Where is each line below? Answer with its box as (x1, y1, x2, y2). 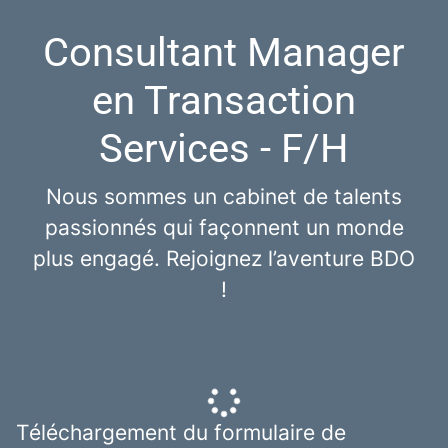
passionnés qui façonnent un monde (44, 215, 404, 241)
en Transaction (92, 77, 356, 125)
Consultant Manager (43, 29, 405, 77)
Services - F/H (99, 125, 349, 173)
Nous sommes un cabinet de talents (46, 184, 402, 210)
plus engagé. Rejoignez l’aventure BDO (33, 246, 415, 272)
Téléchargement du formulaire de (16, 420, 346, 446)
